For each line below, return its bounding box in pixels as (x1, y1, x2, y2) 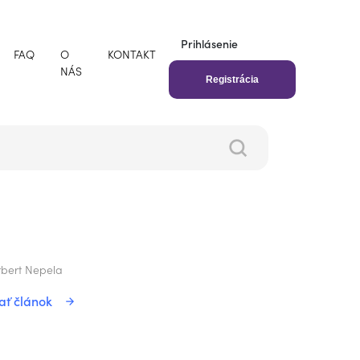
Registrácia (206, 74, 259, 85)
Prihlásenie (181, 35, 238, 51)
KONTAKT (108, 46, 156, 62)
